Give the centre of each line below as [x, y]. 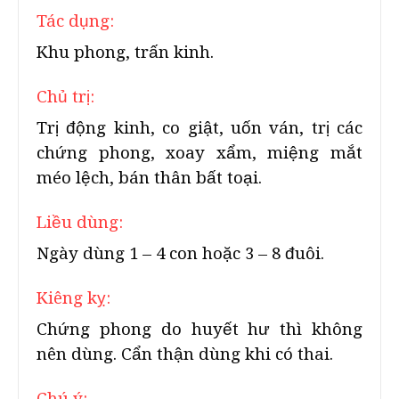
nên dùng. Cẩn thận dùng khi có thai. [185, 354]
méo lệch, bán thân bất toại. [149, 178]
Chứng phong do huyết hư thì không [199, 329]
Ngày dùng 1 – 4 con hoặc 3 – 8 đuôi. [180, 253]
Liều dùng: [80, 222]
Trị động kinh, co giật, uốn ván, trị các [199, 128]
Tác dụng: [75, 21]
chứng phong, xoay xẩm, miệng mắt [199, 153]
